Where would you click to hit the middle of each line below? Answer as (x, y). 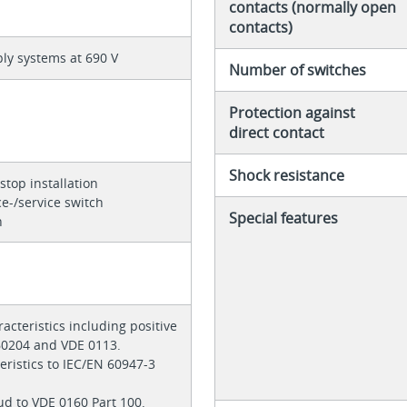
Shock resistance (286, 176)
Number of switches (297, 70)
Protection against (292, 113)
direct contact (276, 133)
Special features (283, 218)
